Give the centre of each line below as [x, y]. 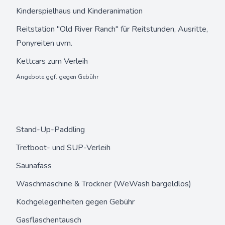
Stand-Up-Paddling [50, 130]
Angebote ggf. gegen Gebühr [57, 77]
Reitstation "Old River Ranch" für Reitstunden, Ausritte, [112, 29]
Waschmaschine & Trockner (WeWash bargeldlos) [104, 184]
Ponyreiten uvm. [44, 43]
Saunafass [34, 166]
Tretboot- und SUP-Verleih [63, 148]
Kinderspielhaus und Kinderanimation [79, 11]
